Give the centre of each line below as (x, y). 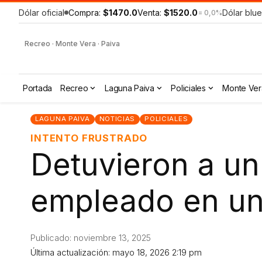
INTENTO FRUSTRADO (89, 138)
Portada (38, 88)
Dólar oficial (42, 13)
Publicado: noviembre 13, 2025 (91, 238)
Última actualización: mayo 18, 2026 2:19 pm (116, 253)
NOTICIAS (117, 119)
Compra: (86, 13)
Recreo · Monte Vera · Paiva (72, 44)
